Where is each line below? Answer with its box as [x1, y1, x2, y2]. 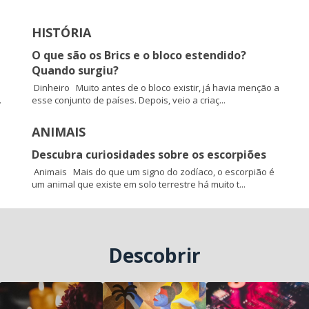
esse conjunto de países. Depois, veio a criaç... [31, 93, 226, 106]
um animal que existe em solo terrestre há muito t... [31, 177, 246, 190]
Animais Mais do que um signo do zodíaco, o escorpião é [31, 165, 275, 178]
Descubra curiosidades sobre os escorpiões [31, 146, 266, 162]
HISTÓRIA [31, 23, 91, 41]
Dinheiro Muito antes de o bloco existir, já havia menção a [31, 81, 279, 94]
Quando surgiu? [31, 62, 119, 78]
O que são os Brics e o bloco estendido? [31, 47, 246, 63]
